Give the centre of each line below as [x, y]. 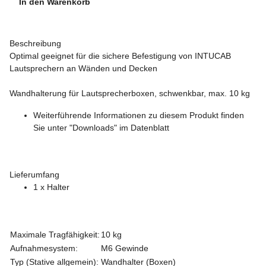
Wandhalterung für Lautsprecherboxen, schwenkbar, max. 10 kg [130, 93]
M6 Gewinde [125, 248]
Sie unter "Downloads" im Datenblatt [101, 127]
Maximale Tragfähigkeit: [55, 234]
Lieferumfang [34, 174]
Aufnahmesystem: [44, 248]
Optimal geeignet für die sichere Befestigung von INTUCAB [120, 56]
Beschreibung [35, 43]
